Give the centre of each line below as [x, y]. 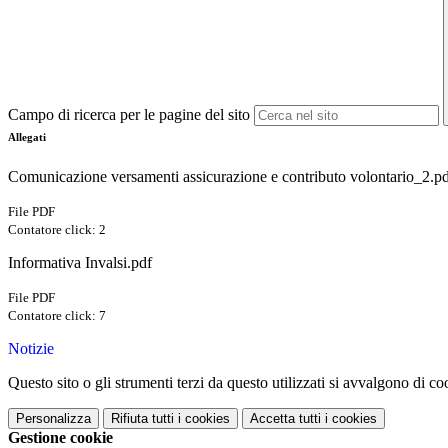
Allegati [27, 137]
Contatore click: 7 [57, 316]
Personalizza [53, 419]
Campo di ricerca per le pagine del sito [129, 115]
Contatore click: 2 [57, 230]
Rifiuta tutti [142, 419]
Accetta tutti [285, 419]
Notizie [31, 349]
